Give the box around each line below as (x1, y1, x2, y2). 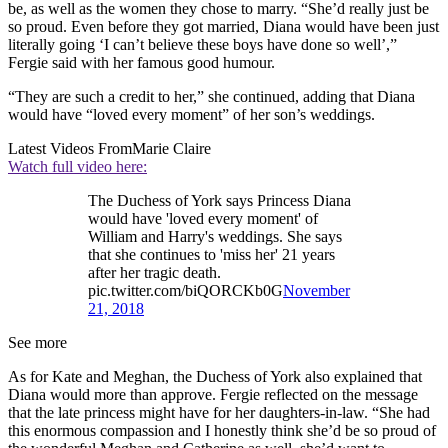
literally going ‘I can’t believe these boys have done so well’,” (8, 36, 397, 54)
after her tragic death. (88, 264, 221, 282)
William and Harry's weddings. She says (88, 228, 342, 246)
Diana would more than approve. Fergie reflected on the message (8, 386, 418, 404)
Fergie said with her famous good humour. (8, 54, 275, 72)
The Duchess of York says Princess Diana (88, 192, 351, 210)
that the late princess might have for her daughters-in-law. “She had (8, 404, 430, 422)
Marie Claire (132, 140, 211, 158)
